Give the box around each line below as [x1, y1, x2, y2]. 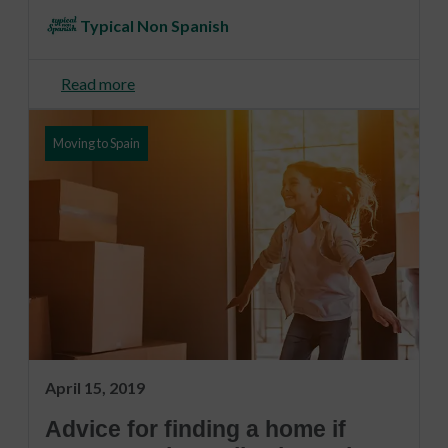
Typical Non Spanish [80, 15, 229, 35]
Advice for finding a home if [45, 417, 346, 443]
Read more [61, 74, 135, 94]
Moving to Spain [53, 135, 140, 152]
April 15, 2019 [45, 378, 145, 398]
